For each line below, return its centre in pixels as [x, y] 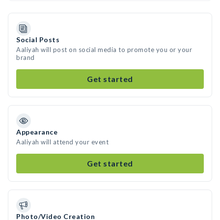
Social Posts [38, 40]
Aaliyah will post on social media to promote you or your [104, 50]
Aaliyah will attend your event [62, 142]
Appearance [37, 132]
